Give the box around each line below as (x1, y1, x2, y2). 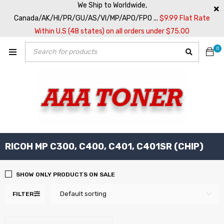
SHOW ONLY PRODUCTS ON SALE (16, 171, 115, 178)
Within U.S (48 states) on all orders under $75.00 (34, 27, 189, 35)
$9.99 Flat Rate (159, 14, 210, 22)
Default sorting (60, 190, 106, 197)
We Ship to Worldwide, (77, 1, 147, 9)
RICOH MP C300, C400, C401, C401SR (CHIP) (5, 141, 203, 152)
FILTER (12, 190, 33, 197)
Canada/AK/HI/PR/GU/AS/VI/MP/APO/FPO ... (14, 14, 159, 22)
